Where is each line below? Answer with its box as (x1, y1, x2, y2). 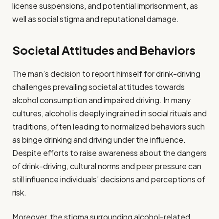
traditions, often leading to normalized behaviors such (12, 121, 205, 132)
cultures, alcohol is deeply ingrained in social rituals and (12, 108, 207, 119)
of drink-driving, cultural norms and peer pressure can (12, 161, 201, 172)
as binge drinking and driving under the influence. (12, 134, 186, 145)
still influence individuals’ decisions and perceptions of (12, 174, 205, 185)
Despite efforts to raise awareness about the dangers (12, 148, 207, 158)
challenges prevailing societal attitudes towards (12, 82, 185, 92)
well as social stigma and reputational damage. (12, 14, 179, 24)
